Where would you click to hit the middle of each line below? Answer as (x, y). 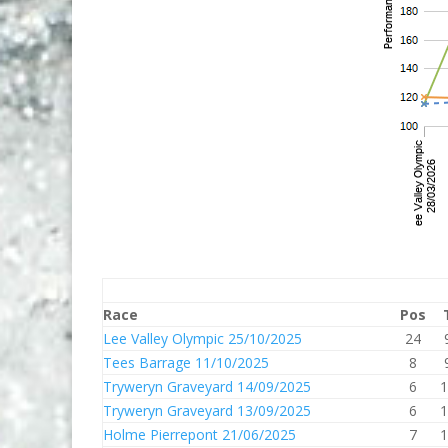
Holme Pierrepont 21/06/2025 (199, 434)
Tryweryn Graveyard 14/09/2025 (207, 386)
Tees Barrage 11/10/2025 (186, 362)
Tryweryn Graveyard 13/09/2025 (207, 410)
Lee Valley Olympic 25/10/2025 (202, 338)
